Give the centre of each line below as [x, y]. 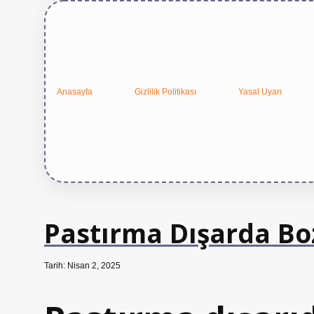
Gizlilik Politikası [165, 91]
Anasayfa [75, 91]
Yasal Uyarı [260, 91]
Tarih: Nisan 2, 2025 [82, 266]
